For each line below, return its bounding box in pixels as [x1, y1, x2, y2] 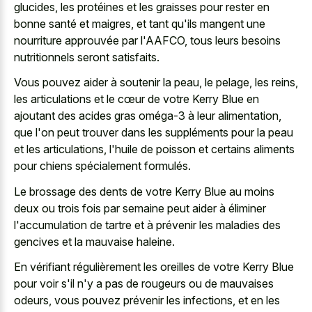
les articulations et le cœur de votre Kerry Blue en [14, 92, 259, 106]
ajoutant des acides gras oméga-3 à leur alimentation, [14, 109, 281, 123]
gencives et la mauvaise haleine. [14, 234, 175, 249]
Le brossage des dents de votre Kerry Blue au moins [14, 184, 274, 198]
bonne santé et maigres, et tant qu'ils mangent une [14, 16, 265, 31]
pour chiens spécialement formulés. [14, 159, 191, 173]
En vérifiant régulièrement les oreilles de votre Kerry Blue [14, 260, 294, 274]
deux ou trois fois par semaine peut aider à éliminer [14, 201, 266, 215]
